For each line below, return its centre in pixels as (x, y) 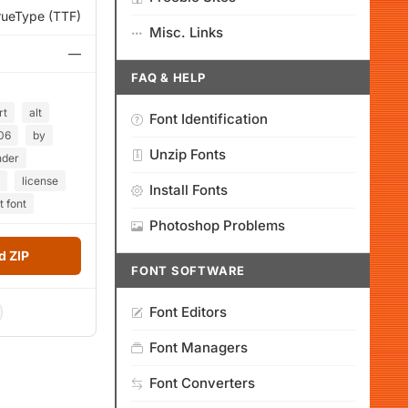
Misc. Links (186, 32)
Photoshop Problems (217, 225)
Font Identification (209, 119)
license (40, 181)
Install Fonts (189, 190)
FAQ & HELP (168, 77)
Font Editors (188, 312)
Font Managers (199, 347)
